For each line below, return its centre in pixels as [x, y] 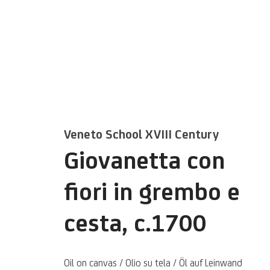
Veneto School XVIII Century [142, 134]
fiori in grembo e [152, 192]
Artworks [102, 148]
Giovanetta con [145, 160]
